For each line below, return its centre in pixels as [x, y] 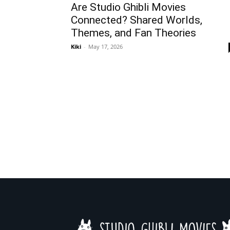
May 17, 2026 [106, 46]
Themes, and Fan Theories [133, 33]
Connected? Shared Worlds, [137, 20]
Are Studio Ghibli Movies [128, 7]
